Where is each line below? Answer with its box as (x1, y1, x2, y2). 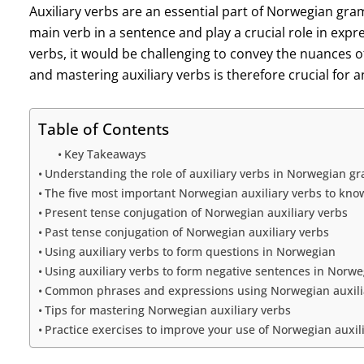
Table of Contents (37, 117, 169, 140)
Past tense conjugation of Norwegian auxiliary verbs (44, 223, 329, 240)
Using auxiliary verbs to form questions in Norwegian (44, 243, 336, 259)
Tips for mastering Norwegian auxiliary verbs (44, 301, 291, 318)
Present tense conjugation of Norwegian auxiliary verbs (44, 204, 348, 220)
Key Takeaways (63, 145, 146, 162)
